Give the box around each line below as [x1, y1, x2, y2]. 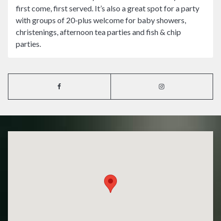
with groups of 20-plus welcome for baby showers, [16, 15, 186, 25]
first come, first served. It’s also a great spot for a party [16, 3, 199, 13]
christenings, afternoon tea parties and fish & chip [16, 27, 181, 37]
